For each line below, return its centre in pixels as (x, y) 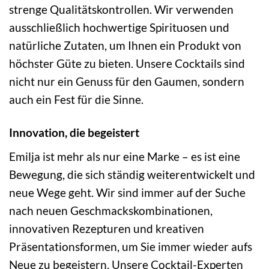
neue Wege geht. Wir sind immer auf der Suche (127, 192)
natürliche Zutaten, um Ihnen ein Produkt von (125, 46)
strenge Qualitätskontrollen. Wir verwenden (121, 10)
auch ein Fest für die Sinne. (76, 100)
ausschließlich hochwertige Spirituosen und (119, 28)
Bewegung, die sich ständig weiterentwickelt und (132, 174)
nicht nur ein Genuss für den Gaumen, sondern (127, 82)
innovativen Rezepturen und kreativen (107, 228)
